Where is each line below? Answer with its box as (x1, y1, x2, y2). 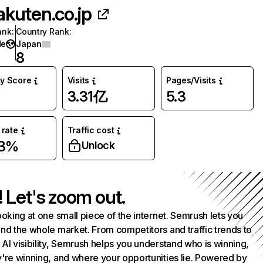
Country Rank (16, 26, 69, 36)
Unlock (81, 139, 115, 151)
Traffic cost (67, 125, 114, 135)
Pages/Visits (166, 75, 216, 85)
